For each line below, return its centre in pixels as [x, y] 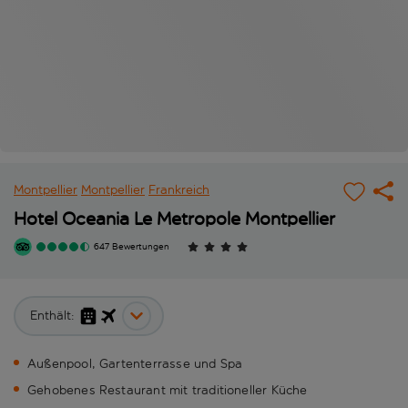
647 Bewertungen [132, 247]
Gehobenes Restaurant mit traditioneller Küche [168, 391]
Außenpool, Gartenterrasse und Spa [135, 364]
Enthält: [52, 316]
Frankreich [179, 190]
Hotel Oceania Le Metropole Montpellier [174, 219]
